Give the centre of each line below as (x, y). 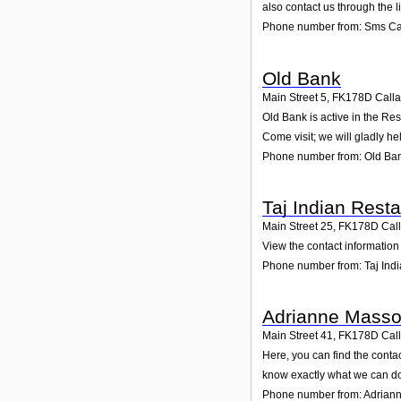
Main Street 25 (298, 226)
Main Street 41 (298, 336)
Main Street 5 (294, 97)
